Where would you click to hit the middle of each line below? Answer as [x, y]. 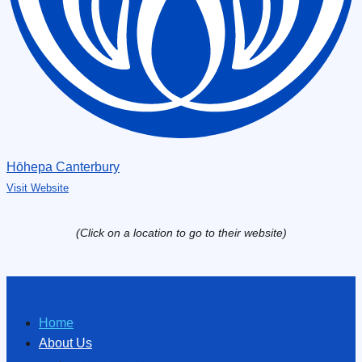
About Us [65, 343]
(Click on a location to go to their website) [181, 233]
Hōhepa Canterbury [63, 167]
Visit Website [38, 188]
